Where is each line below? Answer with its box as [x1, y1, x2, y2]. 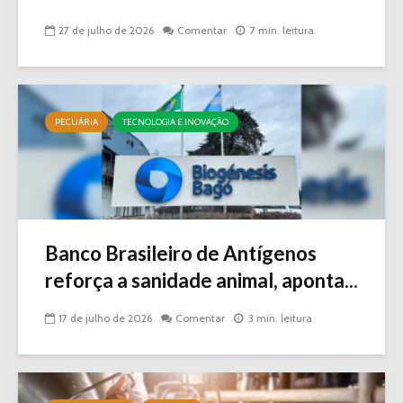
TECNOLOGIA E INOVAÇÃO [122, 115, 228, 128]
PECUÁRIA [55, 115, 98, 128]
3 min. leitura [248, 310, 312, 325]
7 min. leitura [250, 22, 314, 37]
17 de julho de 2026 [58, 310, 152, 325]
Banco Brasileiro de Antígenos [45, 240, 317, 265]
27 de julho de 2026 [58, 22, 154, 37]
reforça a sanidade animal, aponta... [45, 267, 358, 292]
